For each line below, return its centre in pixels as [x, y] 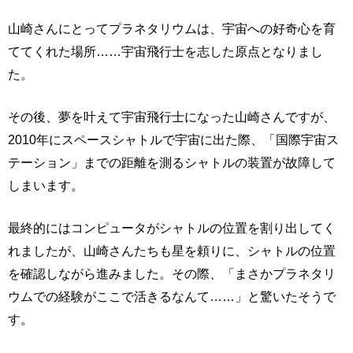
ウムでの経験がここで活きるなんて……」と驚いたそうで [172, 296]
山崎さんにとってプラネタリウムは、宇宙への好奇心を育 [172, 28]
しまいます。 [46, 185]
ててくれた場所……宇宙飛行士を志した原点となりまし [165, 51]
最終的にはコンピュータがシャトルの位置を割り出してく [172, 227]
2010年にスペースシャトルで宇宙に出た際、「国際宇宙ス [173, 139]
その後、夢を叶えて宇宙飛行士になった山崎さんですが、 [172, 116]
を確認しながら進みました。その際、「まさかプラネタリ [172, 273]
